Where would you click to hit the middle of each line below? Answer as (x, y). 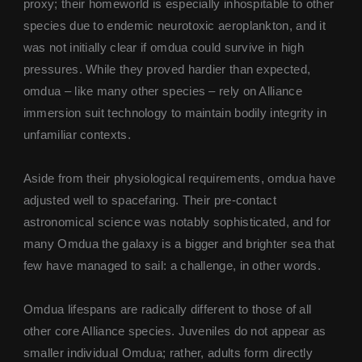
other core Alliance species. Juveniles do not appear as (175, 331)
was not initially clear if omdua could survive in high (164, 47)
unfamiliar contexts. (77, 135)
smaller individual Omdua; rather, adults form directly (168, 353)
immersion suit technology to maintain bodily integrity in (175, 113)
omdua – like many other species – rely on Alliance (162, 91)
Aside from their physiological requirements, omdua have (179, 178)
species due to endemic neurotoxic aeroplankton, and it (175, 25)
